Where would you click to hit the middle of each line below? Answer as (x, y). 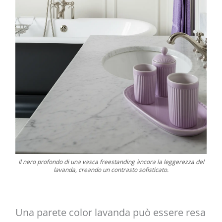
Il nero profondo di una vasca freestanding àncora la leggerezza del (111, 162)
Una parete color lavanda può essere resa (110, 212)
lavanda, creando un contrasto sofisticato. (111, 169)
